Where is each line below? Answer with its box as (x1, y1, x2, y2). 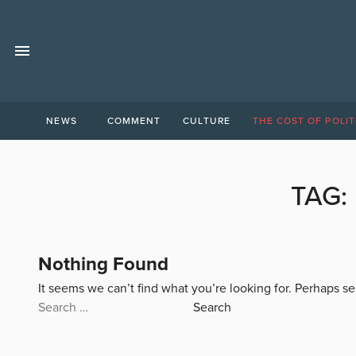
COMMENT (107, 115, 161, 126)
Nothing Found (38, 253, 168, 276)
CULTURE (183, 115, 230, 126)
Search (37, 299, 75, 315)
